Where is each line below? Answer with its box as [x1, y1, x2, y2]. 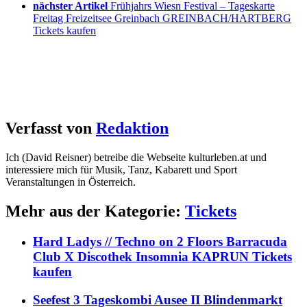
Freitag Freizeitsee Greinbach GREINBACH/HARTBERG [33, 12, 291, 25]
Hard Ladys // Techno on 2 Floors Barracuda [33, 234, 287, 249]
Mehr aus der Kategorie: [5, 202, 185, 221]
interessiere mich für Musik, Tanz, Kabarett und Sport [5, 164, 237, 176]
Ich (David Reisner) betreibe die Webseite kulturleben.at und [5, 151, 267, 164]
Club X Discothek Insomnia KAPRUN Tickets [33, 249, 292, 265]
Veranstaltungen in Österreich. [5, 176, 136, 188]
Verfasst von [5, 119, 96, 138]
